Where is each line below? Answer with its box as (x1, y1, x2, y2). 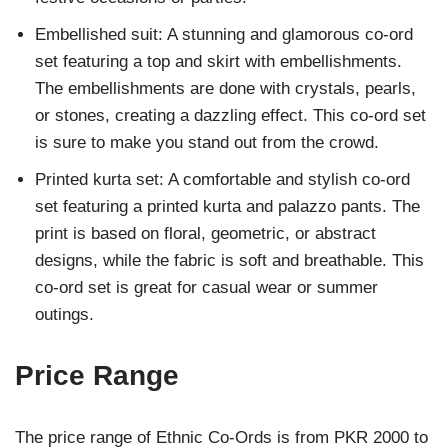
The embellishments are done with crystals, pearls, (35, 79, 416, 99)
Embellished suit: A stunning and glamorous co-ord (35, 25, 413, 45)
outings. (35, 305, 94, 325)
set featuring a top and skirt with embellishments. (35, 52, 402, 72)
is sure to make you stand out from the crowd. (35, 133, 379, 153)
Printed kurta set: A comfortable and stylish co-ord (35, 170, 410, 190)
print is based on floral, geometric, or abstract (35, 224, 376, 244)
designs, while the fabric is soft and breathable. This (35, 251, 424, 271)
